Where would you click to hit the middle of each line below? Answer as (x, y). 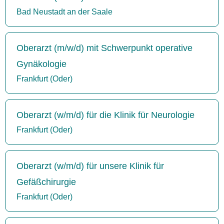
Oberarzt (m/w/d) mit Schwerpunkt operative (104, 48)
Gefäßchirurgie (46, 182)
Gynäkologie (41, 64)
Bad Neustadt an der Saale (64, 11)
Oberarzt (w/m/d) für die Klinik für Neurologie (105, 115)
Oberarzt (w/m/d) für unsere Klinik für (90, 166)
